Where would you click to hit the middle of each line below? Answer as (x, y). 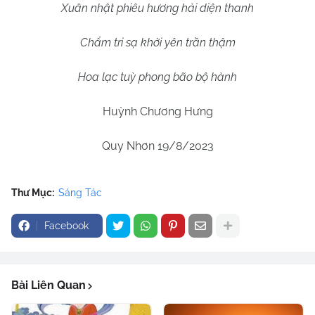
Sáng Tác (80, 193)
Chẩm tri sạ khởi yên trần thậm (157, 43)
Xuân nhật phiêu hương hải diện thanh (157, 8)
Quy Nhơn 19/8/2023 (157, 146)
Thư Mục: (33, 193)
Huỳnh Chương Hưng (157, 112)
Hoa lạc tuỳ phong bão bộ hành (157, 77)
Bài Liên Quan (49, 285)
